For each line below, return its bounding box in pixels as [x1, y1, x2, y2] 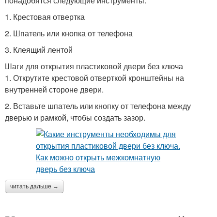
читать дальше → [10, 183, 59, 190]
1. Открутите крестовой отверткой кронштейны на [5, 72, 184, 83]
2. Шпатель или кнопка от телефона [5, 28, 133, 39]
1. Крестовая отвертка [5, 11, 85, 22]
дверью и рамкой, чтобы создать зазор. [5, 112, 145, 123]
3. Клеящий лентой [5, 44, 73, 55]
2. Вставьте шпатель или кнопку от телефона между [5, 100, 191, 111]
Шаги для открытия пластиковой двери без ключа [5, 61, 183, 72]
